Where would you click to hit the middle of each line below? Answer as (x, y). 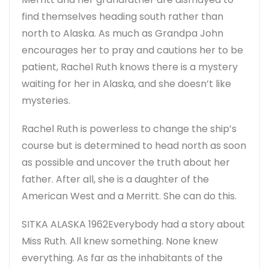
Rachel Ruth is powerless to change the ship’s (129, 128)
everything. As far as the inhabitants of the (122, 258)
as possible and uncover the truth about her (126, 162)
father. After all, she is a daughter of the (115, 179)
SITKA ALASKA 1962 (65, 224)
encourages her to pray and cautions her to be (132, 50)
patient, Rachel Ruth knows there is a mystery (130, 67)
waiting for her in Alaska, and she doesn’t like (126, 83)
